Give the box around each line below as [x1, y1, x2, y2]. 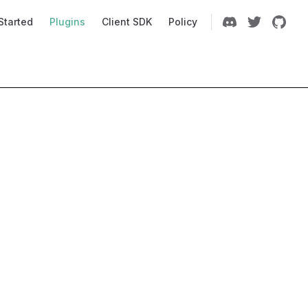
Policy [168, 16, 197, 27]
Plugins [49, 16, 85, 27]
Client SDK [102, 16, 152, 27]
